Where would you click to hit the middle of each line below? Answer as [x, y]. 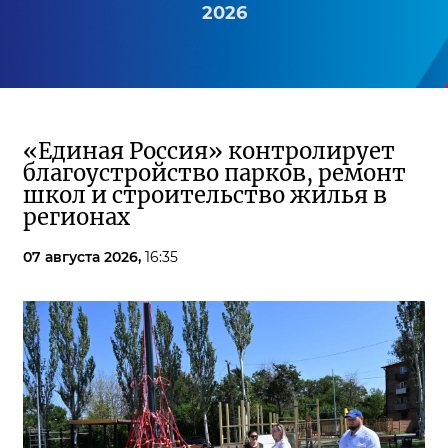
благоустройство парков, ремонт [214, 173]
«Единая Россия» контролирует [209, 151]
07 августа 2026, [84, 257]
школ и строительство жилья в [205, 195]
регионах [76, 217]
